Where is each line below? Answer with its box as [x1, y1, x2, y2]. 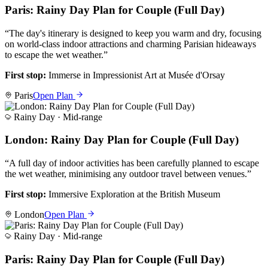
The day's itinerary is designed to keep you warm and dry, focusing [9, 28, 261, 38]
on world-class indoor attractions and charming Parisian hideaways [5, 38, 256, 49]
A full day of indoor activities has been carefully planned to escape [9, 157, 259, 168]
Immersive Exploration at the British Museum [48, 188, 220, 199]
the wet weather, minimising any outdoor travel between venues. [5, 168, 247, 179]
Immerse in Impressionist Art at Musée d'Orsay [48, 69, 225, 80]
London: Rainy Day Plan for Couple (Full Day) [5, 133, 239, 147]
